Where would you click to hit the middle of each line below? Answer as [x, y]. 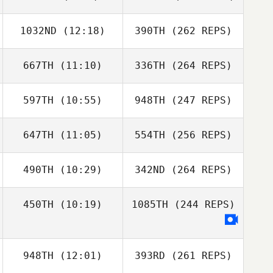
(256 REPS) [198, 135]
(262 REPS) [198, 31]
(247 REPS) [198, 100]
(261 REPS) [198, 256]
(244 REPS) [201, 204]
